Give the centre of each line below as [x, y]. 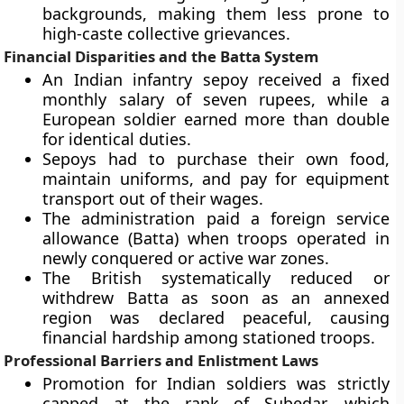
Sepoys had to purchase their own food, [216, 159]
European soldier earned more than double [216, 119]
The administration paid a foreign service [216, 218]
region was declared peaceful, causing [216, 317]
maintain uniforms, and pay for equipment [216, 179]
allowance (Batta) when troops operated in [216, 238]
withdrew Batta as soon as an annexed [216, 298]
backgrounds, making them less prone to [216, 14]
